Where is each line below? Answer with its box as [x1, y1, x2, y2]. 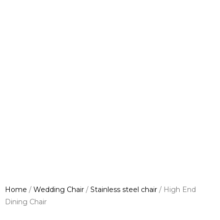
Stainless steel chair [90, 185, 157, 194]
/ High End [157, 185, 196, 194]
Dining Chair [4, 197, 47, 206]
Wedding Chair [33, 185, 84, 194]
